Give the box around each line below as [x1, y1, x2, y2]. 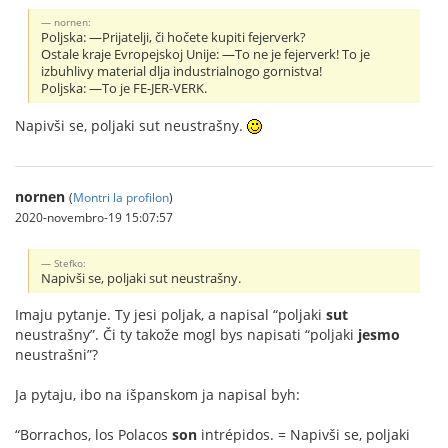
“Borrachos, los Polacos [15, 425, 172, 445]
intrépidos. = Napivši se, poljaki [197, 425, 410, 445]
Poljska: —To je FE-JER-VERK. [41, 79, 208, 97]
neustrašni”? [15, 345, 98, 365]
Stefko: [54, 255, 87, 270]
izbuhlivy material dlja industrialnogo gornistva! [41, 62, 323, 80]
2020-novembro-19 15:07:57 [15, 208, 173, 225]
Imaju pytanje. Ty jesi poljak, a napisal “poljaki [15, 305, 326, 325]
